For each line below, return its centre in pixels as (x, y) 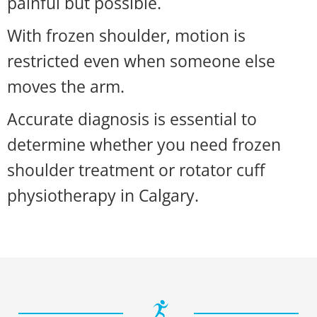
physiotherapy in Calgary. (103, 195)
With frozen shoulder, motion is (126, 35)
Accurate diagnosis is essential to (132, 119)
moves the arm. (66, 86)
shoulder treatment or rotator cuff (136, 170)
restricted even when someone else (141, 61)
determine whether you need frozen (144, 144)
